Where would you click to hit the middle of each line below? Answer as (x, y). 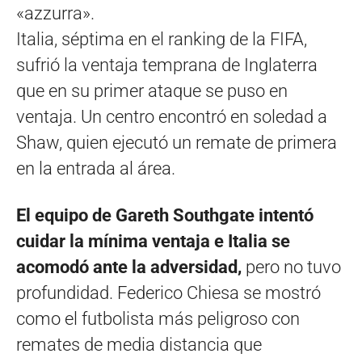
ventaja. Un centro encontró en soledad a (172, 116)
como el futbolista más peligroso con (158, 318)
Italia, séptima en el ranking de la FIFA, (162, 39)
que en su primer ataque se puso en (152, 90)
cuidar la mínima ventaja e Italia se (153, 241)
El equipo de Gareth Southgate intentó (165, 215)
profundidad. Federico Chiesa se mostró (168, 293)
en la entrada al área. (96, 168)
